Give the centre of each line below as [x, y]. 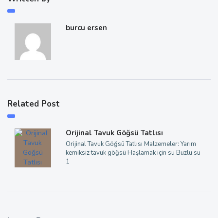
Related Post [34, 104]
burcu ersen [86, 28]
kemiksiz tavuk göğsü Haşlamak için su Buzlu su [133, 153]
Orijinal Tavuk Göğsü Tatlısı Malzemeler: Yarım [131, 144]
